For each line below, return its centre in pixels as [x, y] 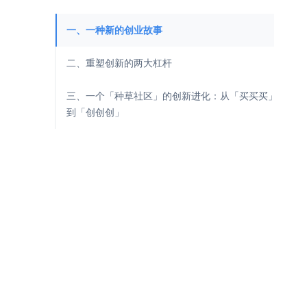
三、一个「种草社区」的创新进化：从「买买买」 [172, 96]
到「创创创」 [95, 112]
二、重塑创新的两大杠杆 [119, 63]
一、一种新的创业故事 [114, 30]
